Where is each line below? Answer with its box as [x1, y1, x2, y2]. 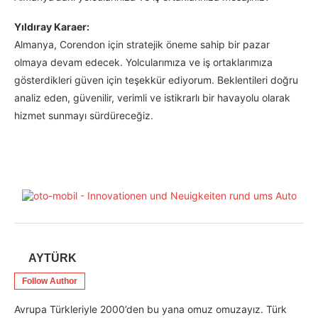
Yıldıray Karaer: [14, 21, 89, 33]
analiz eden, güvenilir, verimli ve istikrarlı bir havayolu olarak [14, 92, 290, 104]
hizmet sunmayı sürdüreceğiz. [14, 109, 153, 122]
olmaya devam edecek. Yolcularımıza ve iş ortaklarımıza [14, 56, 273, 69]
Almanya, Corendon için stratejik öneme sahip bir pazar [14, 38, 270, 51]
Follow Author [22, 276, 77, 287]
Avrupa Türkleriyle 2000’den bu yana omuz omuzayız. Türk [14, 303, 287, 316]
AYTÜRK [28, 252, 77, 265]
